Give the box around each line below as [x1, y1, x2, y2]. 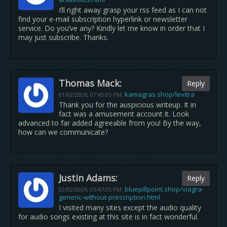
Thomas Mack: [59, 77, 122, 89]
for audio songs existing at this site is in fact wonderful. [18, 212, 199, 221]
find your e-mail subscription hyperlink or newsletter [18, 14, 187, 24]
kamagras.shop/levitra [125, 90, 195, 99]
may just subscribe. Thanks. [18, 32, 108, 42]
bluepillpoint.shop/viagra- [125, 184, 204, 194]
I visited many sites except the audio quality [59, 203, 201, 212]
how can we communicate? [18, 127, 108, 137]
